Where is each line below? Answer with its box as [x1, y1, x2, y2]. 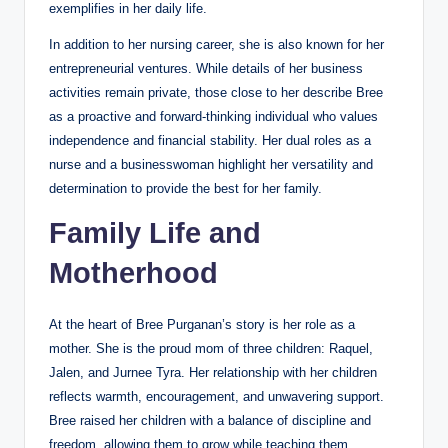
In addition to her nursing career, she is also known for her [49, 36, 384, 52]
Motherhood [49, 256, 218, 289]
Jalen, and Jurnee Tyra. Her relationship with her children [49, 364, 377, 380]
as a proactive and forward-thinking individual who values [49, 108, 378, 124]
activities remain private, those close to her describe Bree [49, 84, 383, 100]
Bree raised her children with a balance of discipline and [49, 412, 371, 428]
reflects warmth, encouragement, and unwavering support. [49, 388, 384, 404]
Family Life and [49, 216, 261, 249]
